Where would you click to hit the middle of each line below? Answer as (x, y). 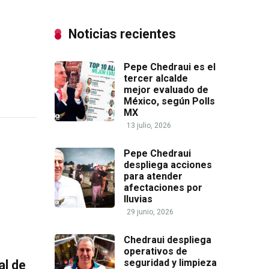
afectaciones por (163, 188)
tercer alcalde (156, 78)
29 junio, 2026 (150, 212)
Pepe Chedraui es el (170, 67)
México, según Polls (169, 101)
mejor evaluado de (166, 90)
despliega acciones (168, 165)
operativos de (156, 251)
